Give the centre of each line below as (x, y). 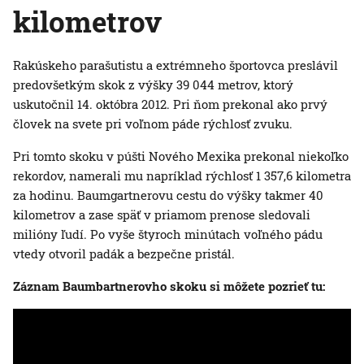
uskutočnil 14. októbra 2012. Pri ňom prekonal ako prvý (170, 104)
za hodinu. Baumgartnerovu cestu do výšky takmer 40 (168, 195)
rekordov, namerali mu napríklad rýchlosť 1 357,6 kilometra (182, 176)
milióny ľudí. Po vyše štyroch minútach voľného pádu (168, 234)
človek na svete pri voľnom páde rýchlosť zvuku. (153, 124)
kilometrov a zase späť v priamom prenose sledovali (162, 215)
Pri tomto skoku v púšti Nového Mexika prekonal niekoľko (181, 156)
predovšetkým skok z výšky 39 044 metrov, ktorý (153, 85)
